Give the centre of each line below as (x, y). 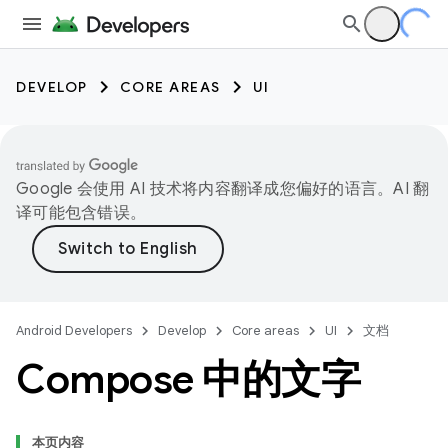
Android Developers (74, 330)
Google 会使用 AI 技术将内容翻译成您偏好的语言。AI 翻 (223, 189)
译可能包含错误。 (81, 213)
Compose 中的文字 (188, 379)
